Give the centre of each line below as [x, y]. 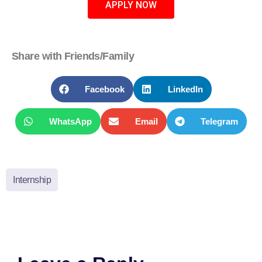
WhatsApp [71, 122]
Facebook [105, 89]
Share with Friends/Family [73, 56]
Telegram [220, 122]
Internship [32, 180]
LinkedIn [185, 89]
